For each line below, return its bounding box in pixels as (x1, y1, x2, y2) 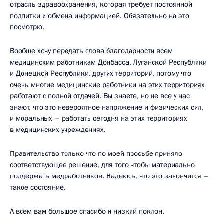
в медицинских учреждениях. (10, 124, 106, 134)
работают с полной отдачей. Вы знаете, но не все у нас (10, 90, 190, 101)
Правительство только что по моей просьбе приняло (10, 148, 182, 158)
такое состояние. (10, 182, 66, 192)
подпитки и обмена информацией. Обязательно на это (10, 10, 189, 21)
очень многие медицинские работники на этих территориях (10, 79, 205, 89)
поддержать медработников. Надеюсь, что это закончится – (10, 171, 209, 181)
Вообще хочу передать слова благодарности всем (10, 45, 173, 56)
